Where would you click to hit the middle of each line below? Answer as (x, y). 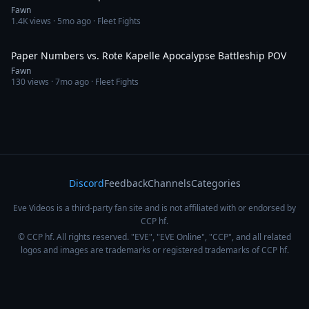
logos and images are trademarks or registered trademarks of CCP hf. (154, 250)
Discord (86, 183)
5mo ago (74, 21)
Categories (216, 183)
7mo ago (72, 82)
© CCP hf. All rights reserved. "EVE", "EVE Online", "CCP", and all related (154, 237)
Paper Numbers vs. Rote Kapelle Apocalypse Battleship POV (149, 56)
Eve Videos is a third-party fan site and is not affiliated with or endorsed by (154, 208)
